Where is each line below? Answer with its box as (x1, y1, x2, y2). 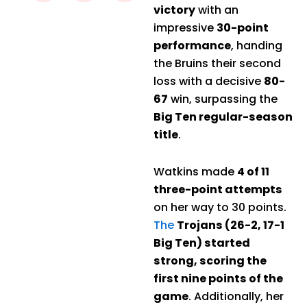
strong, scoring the (153, 252, 267, 269)
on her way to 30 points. (153, 199, 286, 215)
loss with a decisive (153, 73, 264, 89)
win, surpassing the (168, 90, 278, 107)
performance (153, 37, 231, 53)
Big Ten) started (153, 234, 250, 251)
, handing (231, 37, 282, 53)
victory (153, 1, 195, 18)
